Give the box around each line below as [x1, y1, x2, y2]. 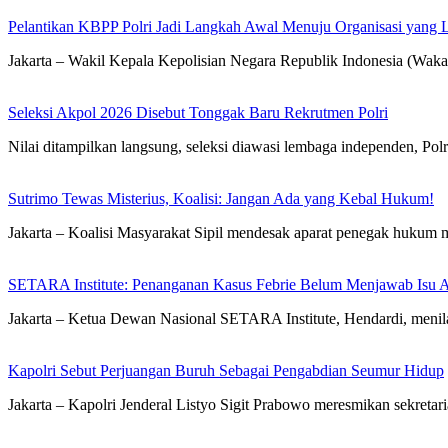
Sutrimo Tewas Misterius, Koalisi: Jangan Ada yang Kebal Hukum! [8, 190, 434, 208]
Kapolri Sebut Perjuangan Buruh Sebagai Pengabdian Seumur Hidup [8, 362, 444, 380]
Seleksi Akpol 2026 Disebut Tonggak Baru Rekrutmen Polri [8, 104, 388, 122]
